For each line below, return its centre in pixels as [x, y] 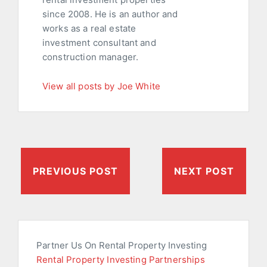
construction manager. [91, 57]
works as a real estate [89, 29]
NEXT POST [204, 171]
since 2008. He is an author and [110, 14]
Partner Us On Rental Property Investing [122, 245]
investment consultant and [99, 43]
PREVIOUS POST [75, 171]
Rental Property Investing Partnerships [121, 259]
